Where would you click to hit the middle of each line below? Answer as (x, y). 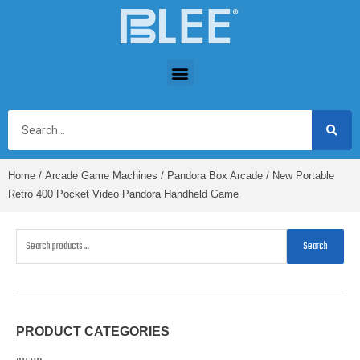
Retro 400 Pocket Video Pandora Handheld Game (123, 194)
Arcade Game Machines (101, 176)
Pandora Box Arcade (215, 176)
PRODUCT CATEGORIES (93, 331)
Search (315, 246)
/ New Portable (299, 176)
